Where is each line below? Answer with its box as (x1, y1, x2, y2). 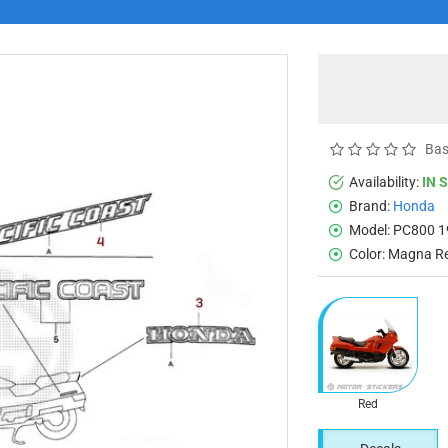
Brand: (349, 197, 390, 214)
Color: (349, 245, 385, 262)
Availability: (349, 173, 419, 190)
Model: (349, 221, 390, 238)
